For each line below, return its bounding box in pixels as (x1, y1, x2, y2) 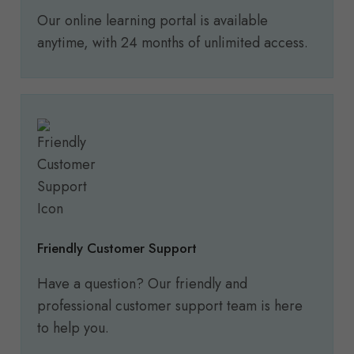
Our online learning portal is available (37, 10, 268, 32)
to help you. (37, 318, 109, 339)
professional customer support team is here (37, 296, 303, 317)
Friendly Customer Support (37, 239, 197, 258)
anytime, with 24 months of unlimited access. (37, 32, 308, 54)
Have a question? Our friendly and (37, 273, 247, 295)
